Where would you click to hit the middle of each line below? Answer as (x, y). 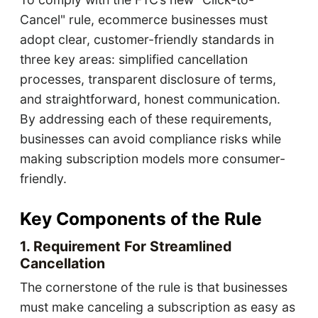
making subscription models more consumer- (152, 158)
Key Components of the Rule (141, 218)
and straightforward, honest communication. (150, 99)
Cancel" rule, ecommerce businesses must (143, 19)
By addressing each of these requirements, (146, 119)
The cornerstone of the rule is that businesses (153, 287)
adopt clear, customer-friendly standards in (147, 39)
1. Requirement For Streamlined (125, 246)
